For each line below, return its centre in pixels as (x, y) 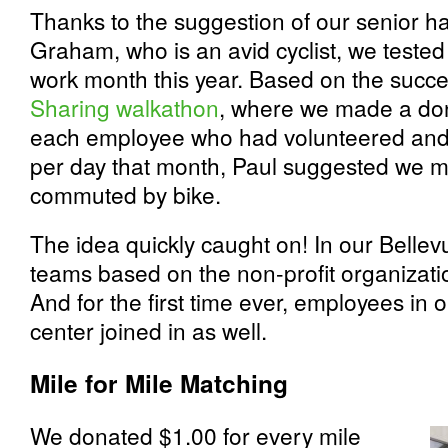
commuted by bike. (125, 194)
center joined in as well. (148, 330)
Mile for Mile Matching (159, 383)
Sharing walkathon (124, 107)
